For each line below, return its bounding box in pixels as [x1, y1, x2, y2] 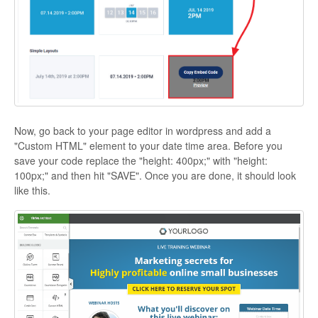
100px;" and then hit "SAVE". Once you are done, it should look [14, 168, 296, 183]
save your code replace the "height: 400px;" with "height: [14, 153, 268, 168]
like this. [14, 183, 53, 198]
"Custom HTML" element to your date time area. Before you [14, 138, 283, 153]
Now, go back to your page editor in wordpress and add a [14, 124, 271, 138]
